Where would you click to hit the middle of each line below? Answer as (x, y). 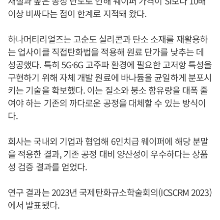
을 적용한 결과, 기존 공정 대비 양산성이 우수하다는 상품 (108, 154)
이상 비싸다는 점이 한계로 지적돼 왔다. (77, 14)
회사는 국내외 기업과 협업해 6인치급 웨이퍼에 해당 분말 (108, 141)
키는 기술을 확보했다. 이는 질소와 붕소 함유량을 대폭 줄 (108, 90)
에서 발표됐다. (34, 205)
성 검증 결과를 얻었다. (48, 167)
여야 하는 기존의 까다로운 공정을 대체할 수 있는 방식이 (107, 103)
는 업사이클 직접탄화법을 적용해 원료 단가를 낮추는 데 (106, 52)
